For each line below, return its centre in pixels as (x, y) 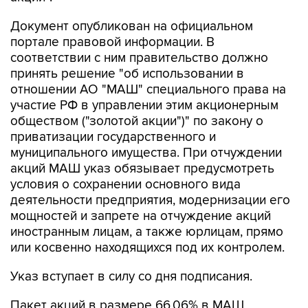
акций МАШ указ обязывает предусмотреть (142, 168)
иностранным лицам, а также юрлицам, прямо (147, 232)
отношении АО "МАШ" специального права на (148, 89)
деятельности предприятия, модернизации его (150, 200)
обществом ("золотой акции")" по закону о (137, 121)
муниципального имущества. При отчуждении (146, 153)
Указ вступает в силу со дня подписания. (131, 276)
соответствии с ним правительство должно (139, 58)
